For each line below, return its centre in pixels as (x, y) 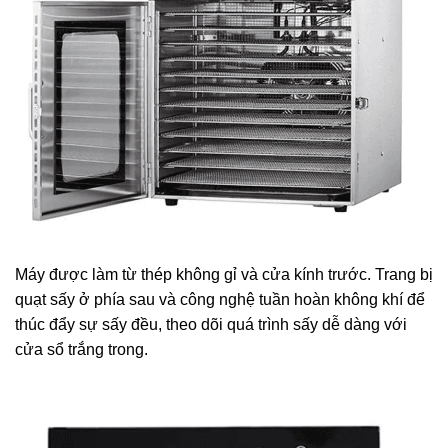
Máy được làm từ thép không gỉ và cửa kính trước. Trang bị (224, 274)
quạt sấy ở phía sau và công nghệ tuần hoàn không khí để (220, 299)
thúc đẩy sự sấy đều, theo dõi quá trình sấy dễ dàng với (211, 324)
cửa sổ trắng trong (79, 349)
